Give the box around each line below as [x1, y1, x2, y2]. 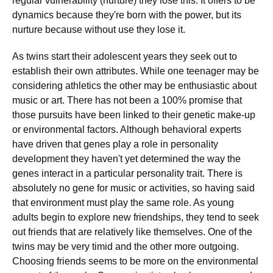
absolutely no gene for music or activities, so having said [12, 183, 255, 193]
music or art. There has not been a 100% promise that [12, 95, 242, 105]
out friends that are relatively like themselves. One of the [12, 227, 252, 237]
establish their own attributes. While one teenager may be [12, 66, 259, 76]
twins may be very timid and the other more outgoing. [12, 241, 239, 252]
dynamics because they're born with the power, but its [12, 10, 241, 20]
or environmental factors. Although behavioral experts [12, 124, 241, 135]
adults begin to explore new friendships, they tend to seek [12, 212, 259, 222]
